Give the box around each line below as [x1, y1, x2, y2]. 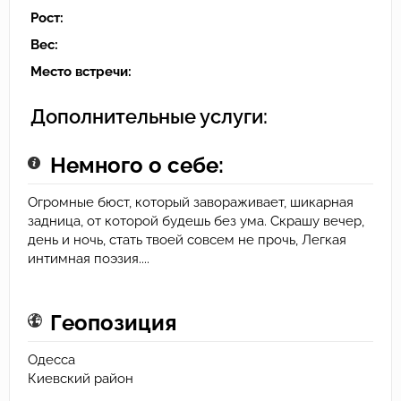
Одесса [28, 352, 75, 369]
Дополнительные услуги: [30, 105, 268, 129]
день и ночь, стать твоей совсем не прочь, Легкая [28, 232, 346, 249]
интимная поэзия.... [28, 251, 149, 268]
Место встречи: [30, 64, 132, 81]
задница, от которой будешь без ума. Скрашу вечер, [28, 213, 364, 230]
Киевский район [28, 371, 133, 388]
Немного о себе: [50, 152, 224, 179]
